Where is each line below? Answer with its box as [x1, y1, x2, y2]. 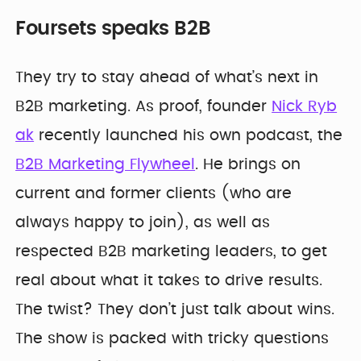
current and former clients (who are [15, 185, 293, 201]
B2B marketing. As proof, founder [15, 98, 272, 114]
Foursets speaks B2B [15, 19, 211, 39]
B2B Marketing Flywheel [15, 156, 196, 172]
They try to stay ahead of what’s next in [15, 69, 319, 85]
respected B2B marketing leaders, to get [15, 243, 328, 259]
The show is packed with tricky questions [15, 330, 330, 346]
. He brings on [195, 156, 301, 172]
